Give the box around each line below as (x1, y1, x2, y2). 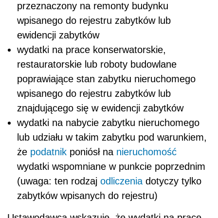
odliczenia (100, 175, 143, 186)
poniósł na (67, 146, 116, 157)
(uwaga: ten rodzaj (17, 175, 100, 186)
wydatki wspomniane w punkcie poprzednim (17, 161, 205, 172)
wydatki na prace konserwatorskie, (17, 44, 166, 55)
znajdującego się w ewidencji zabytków (17, 102, 183, 113)
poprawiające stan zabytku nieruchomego (17, 73, 196, 84)
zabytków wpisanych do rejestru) (17, 190, 158, 201)
